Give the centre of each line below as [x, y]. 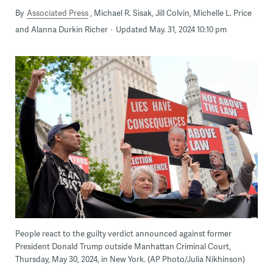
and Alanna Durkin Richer [61, 30]
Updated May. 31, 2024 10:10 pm [171, 30]
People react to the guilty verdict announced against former [123, 234]
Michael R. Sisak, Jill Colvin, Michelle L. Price [172, 13]
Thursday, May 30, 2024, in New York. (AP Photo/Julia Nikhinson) [130, 259]
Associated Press [57, 13]
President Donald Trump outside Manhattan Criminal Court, [123, 246]
